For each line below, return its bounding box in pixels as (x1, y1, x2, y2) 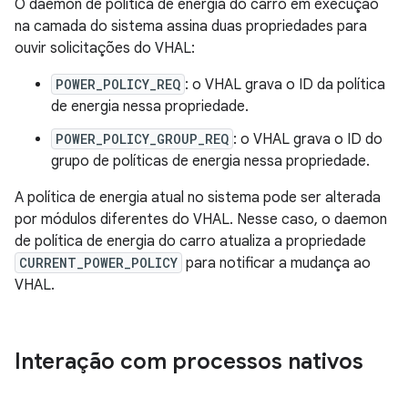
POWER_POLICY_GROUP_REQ (56, 130, 229, 148)
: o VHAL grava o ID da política (185, 76, 385, 95)
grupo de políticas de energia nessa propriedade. (51, 152, 370, 171)
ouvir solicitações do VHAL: (15, 39, 195, 58)
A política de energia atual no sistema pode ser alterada (15, 189, 381, 208)
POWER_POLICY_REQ (56, 76, 180, 94)
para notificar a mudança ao (182, 254, 371, 273)
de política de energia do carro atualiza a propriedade (15, 232, 366, 251)
